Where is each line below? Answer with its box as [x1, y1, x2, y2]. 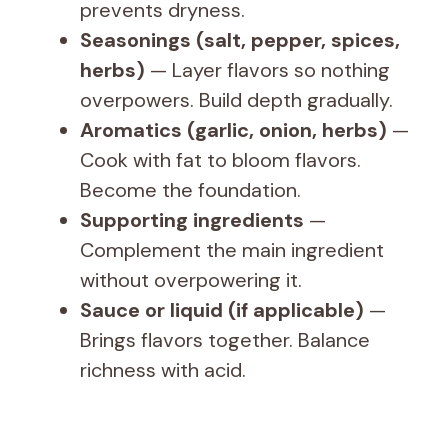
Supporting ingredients [80, 206, 304, 233]
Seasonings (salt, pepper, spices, [80, 26, 400, 53]
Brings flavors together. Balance [80, 326, 370, 353]
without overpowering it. [80, 266, 302, 293]
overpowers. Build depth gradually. [80, 86, 393, 113]
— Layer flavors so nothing [145, 56, 390, 83]
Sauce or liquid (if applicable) [80, 296, 364, 323]
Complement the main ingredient [80, 236, 384, 263]
